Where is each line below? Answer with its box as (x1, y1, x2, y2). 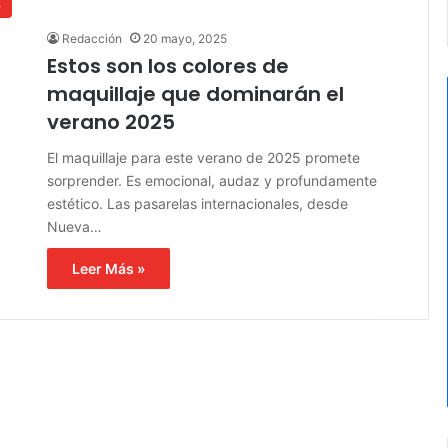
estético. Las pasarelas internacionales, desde (46, 194, 348, 212)
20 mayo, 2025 (142, 30, 227, 46)
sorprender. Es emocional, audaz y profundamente (46, 171, 377, 189)
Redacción (61, 30, 122, 46)
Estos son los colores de (46, 51, 289, 80)
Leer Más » (71, 259, 145, 277)
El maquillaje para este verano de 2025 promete (46, 148, 360, 166)
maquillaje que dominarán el (46, 79, 344, 108)
